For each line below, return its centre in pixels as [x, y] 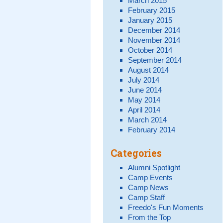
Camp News [148, 187]
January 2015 [150, 20]
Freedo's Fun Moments [166, 207]
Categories [136, 153]
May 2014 [144, 100]
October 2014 [150, 50]
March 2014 [147, 119]
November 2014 [154, 40]
